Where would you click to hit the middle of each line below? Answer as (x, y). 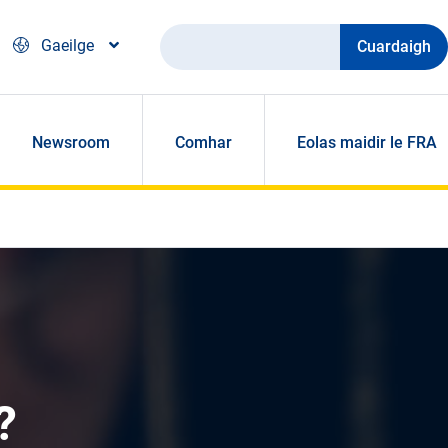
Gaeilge (67, 46)
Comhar (203, 143)
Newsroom (70, 143)
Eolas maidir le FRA (366, 143)
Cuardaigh (196, 38)
